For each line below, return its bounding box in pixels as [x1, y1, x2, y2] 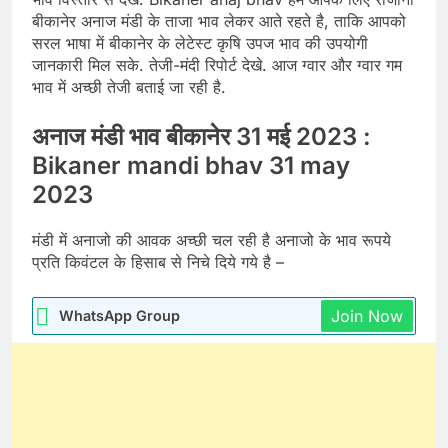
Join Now [331, 306, 403, 327]
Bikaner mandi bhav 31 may [32, 151, 350, 181]
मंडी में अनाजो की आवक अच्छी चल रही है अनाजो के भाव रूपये [32, 230, 391, 251]
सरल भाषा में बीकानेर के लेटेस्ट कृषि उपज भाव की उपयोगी [32, 33, 368, 54]
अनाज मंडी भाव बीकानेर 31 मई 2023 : [32, 122, 371, 152]
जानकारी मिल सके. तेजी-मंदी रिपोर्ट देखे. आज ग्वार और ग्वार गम [32, 55, 402, 76]
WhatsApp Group [59, 307, 180, 325]
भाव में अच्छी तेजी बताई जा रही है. [32, 77, 226, 98]
